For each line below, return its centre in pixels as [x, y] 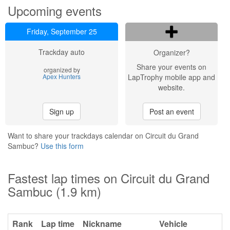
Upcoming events [55, 11]
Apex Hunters [62, 76]
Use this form [62, 146]
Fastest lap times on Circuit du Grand [109, 178]
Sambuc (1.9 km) [54, 191]
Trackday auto [62, 52]
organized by [62, 70]
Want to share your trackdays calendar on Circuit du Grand [103, 136]
